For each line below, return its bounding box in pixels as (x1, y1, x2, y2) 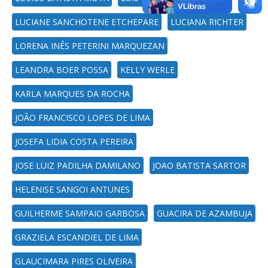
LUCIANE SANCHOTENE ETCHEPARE (15, 16, 159, 28)
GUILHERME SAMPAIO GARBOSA (15, 208, 145, 219)
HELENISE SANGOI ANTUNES (15, 184, 130, 195)
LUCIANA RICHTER (170, 16, 243, 28)
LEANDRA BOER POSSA (15, 64, 108, 75)
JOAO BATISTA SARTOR (153, 160, 246, 171)
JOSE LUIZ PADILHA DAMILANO (15, 160, 141, 171)
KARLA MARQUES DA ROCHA (15, 88, 130, 99)
